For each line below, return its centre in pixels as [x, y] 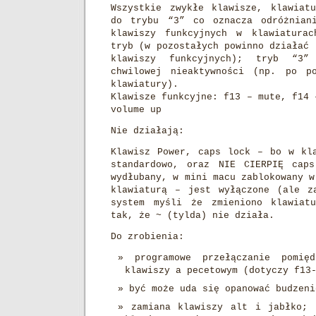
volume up [136, 110]
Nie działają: [147, 131]
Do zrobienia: [147, 237]
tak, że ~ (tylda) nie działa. [193, 215]
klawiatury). [145, 84]
